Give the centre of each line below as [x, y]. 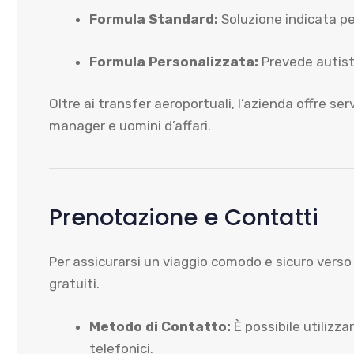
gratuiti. [74, 284]
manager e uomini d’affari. [130, 126]
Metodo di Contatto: [160, 326]
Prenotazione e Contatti [184, 217]
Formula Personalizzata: [174, 61]
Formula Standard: [154, 19]
